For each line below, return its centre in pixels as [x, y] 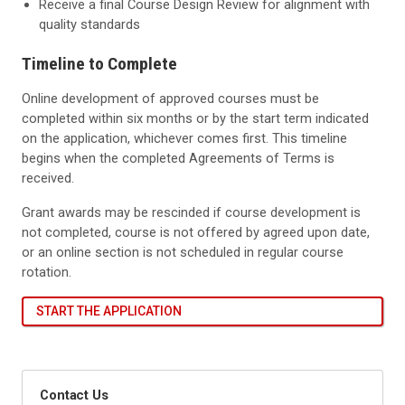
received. [48, 178]
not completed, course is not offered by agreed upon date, [196, 232]
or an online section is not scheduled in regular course [183, 252]
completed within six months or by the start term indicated [195, 118]
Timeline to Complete [99, 63]
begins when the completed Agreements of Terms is [178, 158]
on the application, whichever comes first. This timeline [184, 138]
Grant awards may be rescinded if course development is [191, 212]
